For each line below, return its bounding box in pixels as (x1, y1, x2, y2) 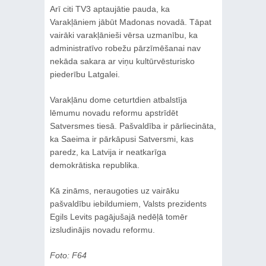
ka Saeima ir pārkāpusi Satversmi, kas (49, 134, 194, 144)
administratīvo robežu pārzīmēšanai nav (49, 43, 201, 53)
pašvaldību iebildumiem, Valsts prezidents (49, 198, 207, 208)
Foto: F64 (49, 250, 87, 260)
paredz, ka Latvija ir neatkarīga (49, 147, 166, 157)
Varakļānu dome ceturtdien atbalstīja (49, 94, 187, 104)
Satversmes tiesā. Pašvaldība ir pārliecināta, (49, 121, 216, 131)
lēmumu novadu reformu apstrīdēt (49, 107, 178, 118)
